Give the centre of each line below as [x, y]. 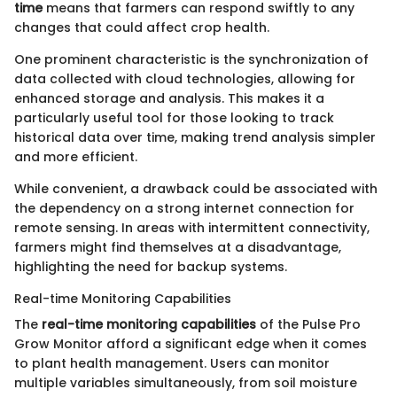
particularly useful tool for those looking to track [174, 117]
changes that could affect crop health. [142, 27]
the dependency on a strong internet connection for [184, 208]
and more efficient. [76, 156]
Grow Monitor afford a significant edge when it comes [191, 343]
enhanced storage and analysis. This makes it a [169, 98]
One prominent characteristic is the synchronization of [191, 59]
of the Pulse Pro [308, 324]
